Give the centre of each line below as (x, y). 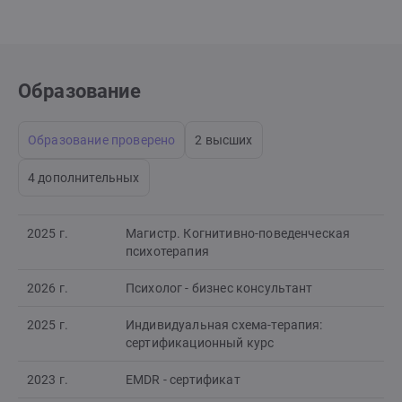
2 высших (224, 140)
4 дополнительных (84, 178)
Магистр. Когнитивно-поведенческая (238, 234)
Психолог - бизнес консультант (219, 288)
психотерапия (167, 252)
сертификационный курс (200, 343)
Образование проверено (102, 140)
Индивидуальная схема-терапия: (224, 325)
